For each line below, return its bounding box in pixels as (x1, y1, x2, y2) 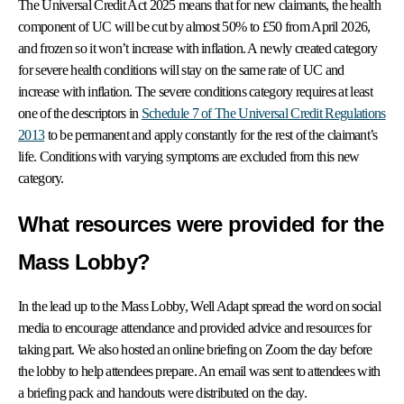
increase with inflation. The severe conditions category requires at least (18, 84, 372, 100)
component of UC (18, 19, 115, 35)
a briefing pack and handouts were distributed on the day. (18, 385, 308, 401)
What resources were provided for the (18, 212, 384, 237)
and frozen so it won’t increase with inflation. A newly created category (18, 41, 378, 57)
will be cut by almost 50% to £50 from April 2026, (114, 19, 371, 35)
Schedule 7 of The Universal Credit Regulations (141, 106, 386, 122)
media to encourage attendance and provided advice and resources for (18, 320, 372, 336)
